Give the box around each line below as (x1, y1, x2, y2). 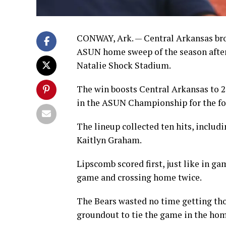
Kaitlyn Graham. (77, 134, 142, 146)
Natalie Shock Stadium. (77, 60, 171, 72)
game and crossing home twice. (77, 172, 202, 184)
